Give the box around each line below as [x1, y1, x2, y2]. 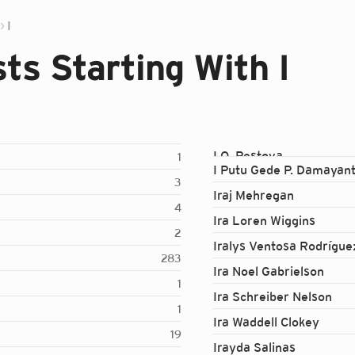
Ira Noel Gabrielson [212, 263, 324, 278]
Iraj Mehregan [212, 187, 294, 202]
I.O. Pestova [212, 147, 283, 162]
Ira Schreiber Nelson [212, 288, 332, 303]
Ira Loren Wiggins [212, 212, 315, 227]
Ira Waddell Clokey [212, 314, 319, 329]
